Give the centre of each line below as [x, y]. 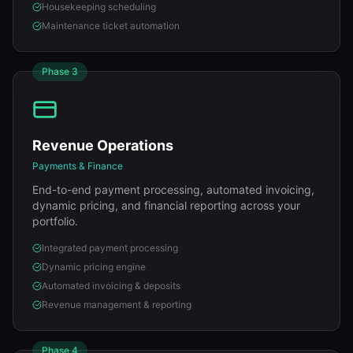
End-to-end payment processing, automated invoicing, [173, 190]
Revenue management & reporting [117, 305]
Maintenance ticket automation [111, 26]
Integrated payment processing [110, 248]
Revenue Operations [103, 145]
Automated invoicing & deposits [111, 286]
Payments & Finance [78, 166]
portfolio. [55, 221]
